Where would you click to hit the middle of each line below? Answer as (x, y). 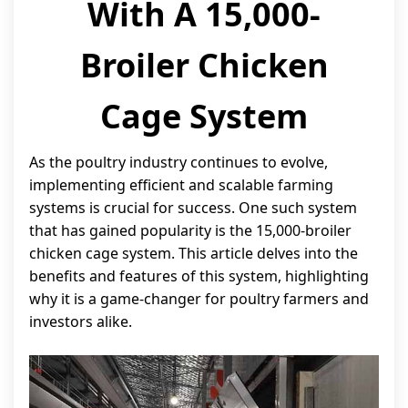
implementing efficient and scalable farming (181, 185)
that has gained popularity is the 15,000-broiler (190, 230)
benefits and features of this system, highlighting (199, 276)
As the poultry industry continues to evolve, (178, 162)
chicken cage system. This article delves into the (194, 253)
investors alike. (81, 321)
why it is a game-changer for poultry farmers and (199, 299)
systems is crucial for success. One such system (193, 208)
